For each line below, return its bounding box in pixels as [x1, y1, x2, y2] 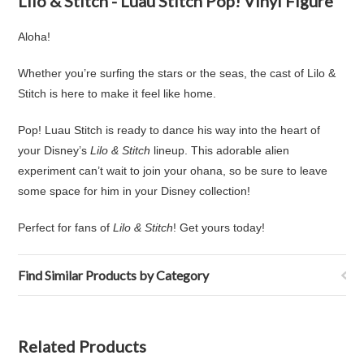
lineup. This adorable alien [150, 144, 290, 157]
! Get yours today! [173, 221, 266, 234]
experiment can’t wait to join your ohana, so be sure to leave [18, 164, 328, 177]
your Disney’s [18, 144, 91, 157]
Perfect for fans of [18, 221, 114, 234]
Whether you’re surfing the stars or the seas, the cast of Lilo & [18, 67, 336, 80]
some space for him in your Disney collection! [18, 184, 251, 197]
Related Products [18, 336, 147, 356]
